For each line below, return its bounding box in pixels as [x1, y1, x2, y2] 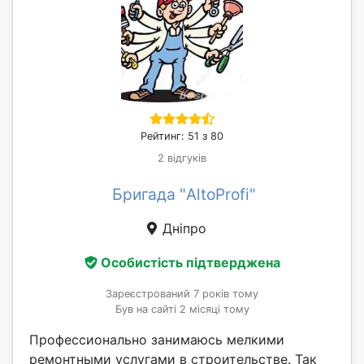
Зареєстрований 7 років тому [106, 287, 258, 300]
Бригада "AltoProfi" [111, 184, 256, 205]
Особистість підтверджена [100, 253, 280, 271]
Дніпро [158, 220, 206, 237]
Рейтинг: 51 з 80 [141, 130, 223, 143]
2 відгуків [158, 152, 206, 165]
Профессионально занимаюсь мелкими [29, 331, 284, 348]
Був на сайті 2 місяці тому [115, 302, 249, 315]
